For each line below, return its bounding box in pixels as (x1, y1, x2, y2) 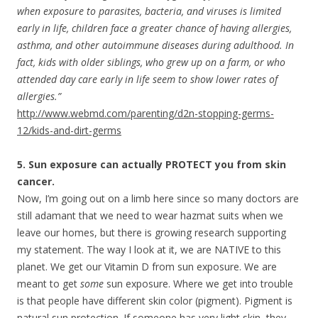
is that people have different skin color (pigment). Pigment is (17, 293, 292, 307)
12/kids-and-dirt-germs (17, 123, 121, 137)
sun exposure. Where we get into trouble (104, 276, 293, 290)
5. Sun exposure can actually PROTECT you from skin (17, 157, 286, 171)
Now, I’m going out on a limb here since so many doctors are (17, 191, 299, 205)
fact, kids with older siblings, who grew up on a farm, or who (17, 55, 285, 69)
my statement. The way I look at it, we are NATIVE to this (17, 242, 281, 256)
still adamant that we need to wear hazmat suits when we (17, 208, 283, 222)
